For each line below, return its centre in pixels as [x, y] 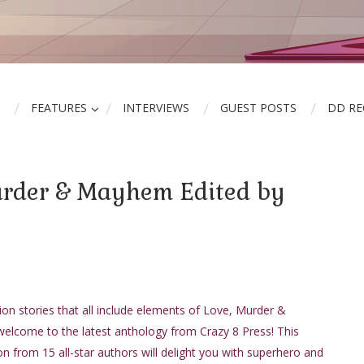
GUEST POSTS [258, 108]
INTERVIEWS [156, 108]
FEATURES [59, 108]
